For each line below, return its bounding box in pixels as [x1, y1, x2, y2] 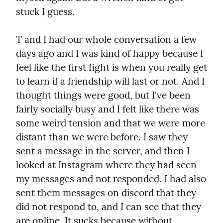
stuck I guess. [16, 5, 75, 18]
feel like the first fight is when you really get [16, 61, 207, 74]
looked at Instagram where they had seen [16, 159, 197, 171]
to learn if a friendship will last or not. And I [16, 75, 205, 88]
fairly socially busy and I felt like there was [16, 103, 199, 115]
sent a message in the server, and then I [16, 145, 190, 157]
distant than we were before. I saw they [16, 131, 188, 143]
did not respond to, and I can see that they [16, 201, 201, 213]
